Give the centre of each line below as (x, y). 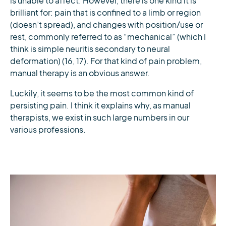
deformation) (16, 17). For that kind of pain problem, (106, 61)
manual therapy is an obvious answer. (80, 73)
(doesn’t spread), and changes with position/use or (106, 25)
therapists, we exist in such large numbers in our (100, 118)
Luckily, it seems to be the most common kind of (102, 93)
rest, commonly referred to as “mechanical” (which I (108, 37)
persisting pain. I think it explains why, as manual (100, 105)
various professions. (48, 130)
